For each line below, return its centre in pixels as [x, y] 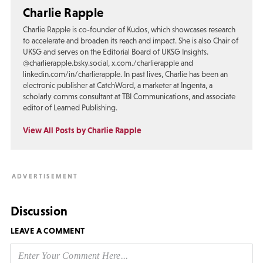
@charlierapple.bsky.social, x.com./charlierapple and [108, 63]
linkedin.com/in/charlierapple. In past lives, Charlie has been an [125, 75]
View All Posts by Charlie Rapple [82, 130]
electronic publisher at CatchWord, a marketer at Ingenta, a [117, 86]
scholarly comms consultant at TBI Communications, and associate [129, 97]
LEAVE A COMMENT [48, 231]
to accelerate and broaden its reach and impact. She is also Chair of [130, 41]
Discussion [39, 211]
